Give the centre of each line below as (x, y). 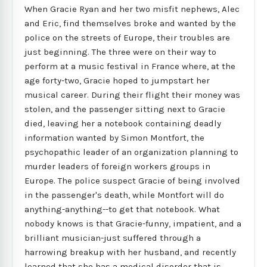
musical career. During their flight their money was (132, 94)
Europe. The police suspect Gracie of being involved (132, 180)
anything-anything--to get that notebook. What (122, 209)
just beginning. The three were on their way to (120, 52)
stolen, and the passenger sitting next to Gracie (125, 109)
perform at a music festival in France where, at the (130, 66)
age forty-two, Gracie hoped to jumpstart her (117, 80)
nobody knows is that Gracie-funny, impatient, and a (133, 223)
